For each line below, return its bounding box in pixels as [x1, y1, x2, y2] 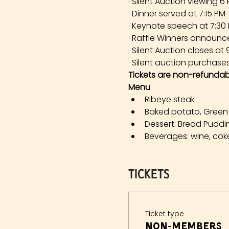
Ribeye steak [144, 94, 195, 106]
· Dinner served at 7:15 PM [128, 8, 225, 20]
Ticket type [145, 209, 184, 219]
